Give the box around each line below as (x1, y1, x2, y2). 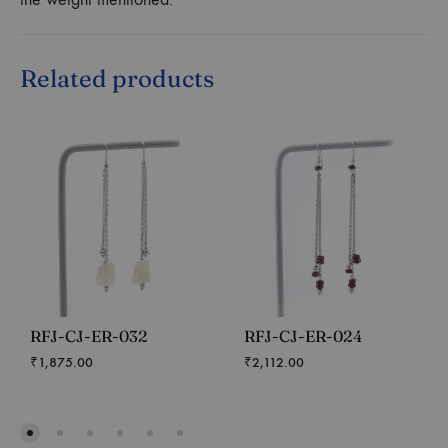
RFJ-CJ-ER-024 (244, 325, 363, 346)
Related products (20, 63, 214, 93)
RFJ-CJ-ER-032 (30, 325, 148, 346)
